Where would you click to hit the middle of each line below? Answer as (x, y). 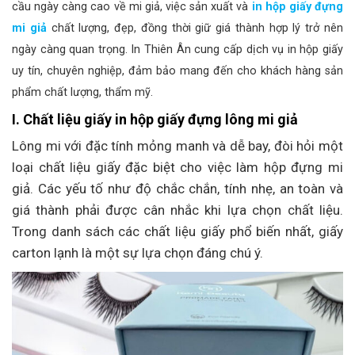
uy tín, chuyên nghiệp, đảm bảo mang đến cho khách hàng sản (177, 71)
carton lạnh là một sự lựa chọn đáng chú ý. (137, 252)
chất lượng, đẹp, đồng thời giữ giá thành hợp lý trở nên (195, 28)
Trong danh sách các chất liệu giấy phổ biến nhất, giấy (177, 231)
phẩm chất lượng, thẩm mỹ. (82, 92)
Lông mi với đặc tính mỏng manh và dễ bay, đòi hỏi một (177, 145)
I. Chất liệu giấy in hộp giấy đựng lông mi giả (155, 119)
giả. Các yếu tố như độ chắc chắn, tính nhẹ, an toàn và (177, 188)
